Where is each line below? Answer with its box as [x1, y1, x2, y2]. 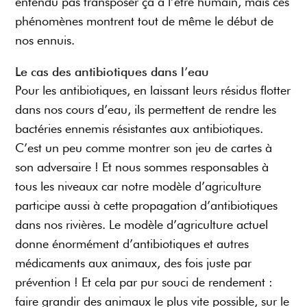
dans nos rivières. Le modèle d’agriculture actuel [15, 217, 269, 232]
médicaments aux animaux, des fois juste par [15, 256, 252, 271]
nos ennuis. [15, 33, 83, 48]
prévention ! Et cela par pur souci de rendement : [15, 275, 273, 290]
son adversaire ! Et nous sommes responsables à [15, 160, 269, 175]
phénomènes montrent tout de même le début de [15, 14, 274, 29]
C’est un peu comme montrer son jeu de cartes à [15, 140, 273, 156]
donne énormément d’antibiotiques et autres [15, 236, 249, 251]
